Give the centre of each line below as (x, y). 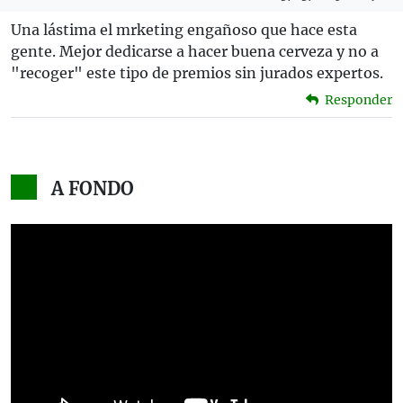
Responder (357, 100)
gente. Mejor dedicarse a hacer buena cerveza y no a (195, 52)
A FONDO (92, 189)
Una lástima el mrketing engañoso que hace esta (184, 30)
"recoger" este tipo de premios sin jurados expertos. (197, 73)
